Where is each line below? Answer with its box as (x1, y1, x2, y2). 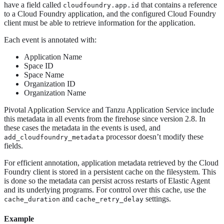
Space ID (24, 61, 53, 70)
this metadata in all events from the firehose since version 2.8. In (4, 114, 205, 123)
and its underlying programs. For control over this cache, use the (4, 185, 206, 194)
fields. (4, 141, 23, 150)
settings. (143, 194, 171, 203)
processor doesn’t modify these (104, 132, 203, 141)
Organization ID (24, 79, 75, 88)
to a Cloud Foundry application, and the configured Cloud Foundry (4, 9, 216, 18)
